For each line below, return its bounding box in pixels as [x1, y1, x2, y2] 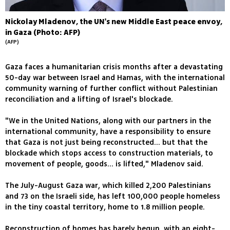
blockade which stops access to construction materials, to [5, 148, 213, 159]
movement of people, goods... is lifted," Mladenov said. [5, 159, 203, 170]
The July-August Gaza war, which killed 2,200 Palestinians [5, 180, 211, 191]
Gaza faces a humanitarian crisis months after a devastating [5, 62, 223, 73]
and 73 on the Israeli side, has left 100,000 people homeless [5, 191, 220, 202]
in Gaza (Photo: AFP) [5, 27, 80, 39]
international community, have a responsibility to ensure [5, 126, 210, 138]
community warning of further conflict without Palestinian [5, 83, 218, 94]
